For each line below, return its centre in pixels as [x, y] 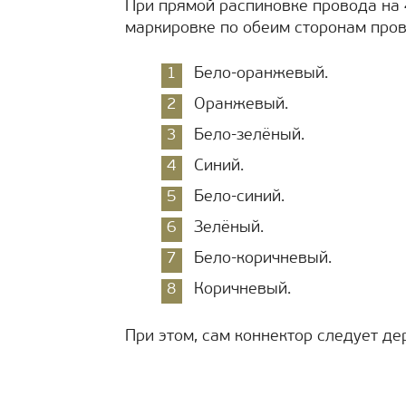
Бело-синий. [239, 197]
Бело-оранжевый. [261, 74]
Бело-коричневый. [263, 259]
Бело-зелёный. [249, 135]
